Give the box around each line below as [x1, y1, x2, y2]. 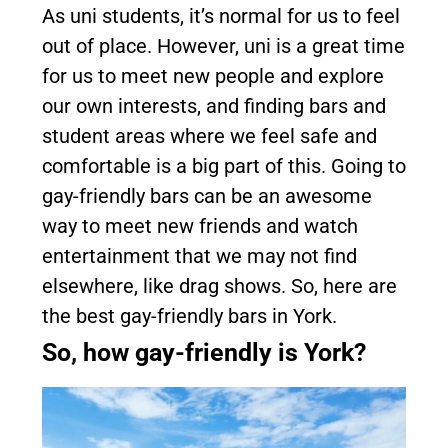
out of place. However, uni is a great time [42, 34, 405, 58]
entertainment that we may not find [42, 244, 357, 268]
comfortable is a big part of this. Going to [42, 154, 406, 178]
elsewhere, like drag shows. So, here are [42, 274, 397, 298]
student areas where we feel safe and [42, 124, 377, 148]
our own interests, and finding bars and [42, 94, 386, 118]
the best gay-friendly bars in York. [42, 304, 337, 328]
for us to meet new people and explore [42, 64, 384, 88]
